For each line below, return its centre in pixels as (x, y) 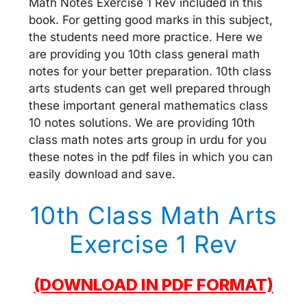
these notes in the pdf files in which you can (151, 157)
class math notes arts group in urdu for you (148, 140)
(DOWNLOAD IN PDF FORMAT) (153, 284)
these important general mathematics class (148, 106)
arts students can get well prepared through (150, 88)
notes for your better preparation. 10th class (150, 71)
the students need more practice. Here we (146, 37)
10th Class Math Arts (153, 215)
